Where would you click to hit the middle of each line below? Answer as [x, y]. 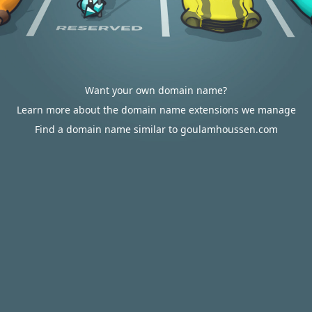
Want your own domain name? [156, 90]
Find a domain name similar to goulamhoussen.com [156, 129]
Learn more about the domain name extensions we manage [156, 110]
